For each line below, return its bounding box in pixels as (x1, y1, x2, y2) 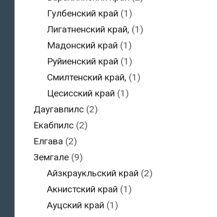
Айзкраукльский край (47, 168, 139, 179)
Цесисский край (47, 88, 115, 99)
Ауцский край (47, 200, 104, 211)
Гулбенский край (47, 8, 118, 19)
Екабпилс (33, 120, 74, 131)
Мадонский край (47, 40, 118, 51)
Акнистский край (47, 184, 118, 195)
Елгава (33, 136, 63, 147)
